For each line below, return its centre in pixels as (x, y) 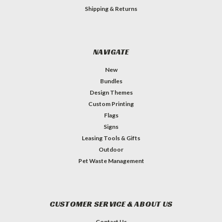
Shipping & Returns (111, 8)
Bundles (111, 81)
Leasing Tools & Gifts (111, 138)
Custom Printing (111, 104)
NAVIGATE (111, 52)
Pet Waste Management (111, 161)
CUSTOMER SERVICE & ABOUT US (111, 204)
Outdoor (111, 149)
